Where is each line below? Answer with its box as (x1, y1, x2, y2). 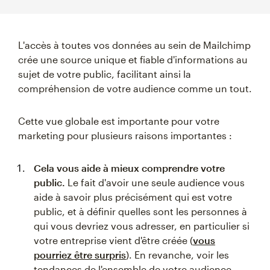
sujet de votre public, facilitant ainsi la (18, 68, 191, 80)
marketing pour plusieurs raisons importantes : (18, 130, 232, 142)
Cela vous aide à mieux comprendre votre (34, 162, 225, 174)
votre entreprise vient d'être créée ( (34, 234, 193, 246)
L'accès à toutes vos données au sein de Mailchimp (18, 39, 251, 51)
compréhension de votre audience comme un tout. (18, 83, 252, 95)
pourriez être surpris (34, 249, 126, 261)
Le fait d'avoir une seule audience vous (65, 177, 245, 189)
